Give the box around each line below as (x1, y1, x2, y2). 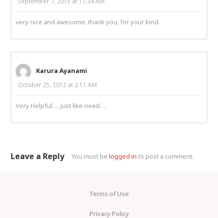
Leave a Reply (11, 150, 65, 162)
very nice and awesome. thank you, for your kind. (16, 17, 160, 26)
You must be (72, 151, 109, 161)
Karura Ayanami (36, 66, 88, 75)
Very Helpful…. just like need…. (16, 101, 107, 110)
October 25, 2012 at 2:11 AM (18, 80, 97, 89)
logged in (109, 151, 137, 161)
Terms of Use (89, 189, 129, 198)
